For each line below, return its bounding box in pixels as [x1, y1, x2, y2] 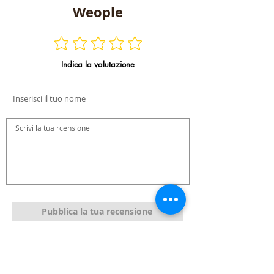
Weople [73, 2, 123, 21]
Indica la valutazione [61, 58, 135, 70]
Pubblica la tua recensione [41, 206, 152, 217]
